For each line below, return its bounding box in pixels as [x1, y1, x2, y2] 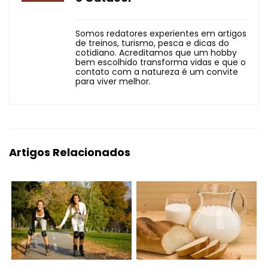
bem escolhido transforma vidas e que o [75, 56, 246, 68]
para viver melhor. [75, 75, 151, 87]
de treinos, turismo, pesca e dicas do [75, 36, 229, 49]
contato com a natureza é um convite [75, 65, 238, 78]
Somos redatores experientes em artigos [75, 27, 246, 39]
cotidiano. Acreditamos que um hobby [75, 46, 237, 59]
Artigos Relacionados [9, 144, 130, 160]
